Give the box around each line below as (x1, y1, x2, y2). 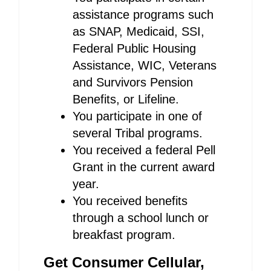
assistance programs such (73, 8, 214, 21)
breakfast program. (73, 228, 175, 241)
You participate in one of (73, 109, 202, 123)
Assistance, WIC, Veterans (73, 59, 217, 72)
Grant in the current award (73, 160, 215, 174)
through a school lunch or (73, 211, 209, 224)
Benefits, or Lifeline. (73, 93, 179, 106)
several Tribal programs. (73, 126, 203, 140)
